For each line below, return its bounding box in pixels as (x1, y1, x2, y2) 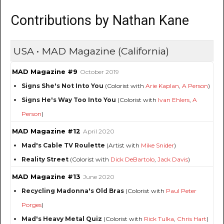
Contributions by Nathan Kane (10, 12, 189, 29)
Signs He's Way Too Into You (21, 96, 116, 104)
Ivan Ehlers (158, 96, 189, 104)
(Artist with (105, 141, 141, 149)
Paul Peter (166, 187, 196, 195)
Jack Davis (157, 155, 188, 163)
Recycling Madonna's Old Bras (21, 187, 124, 195)
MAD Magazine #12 (12, 127, 80, 135)
